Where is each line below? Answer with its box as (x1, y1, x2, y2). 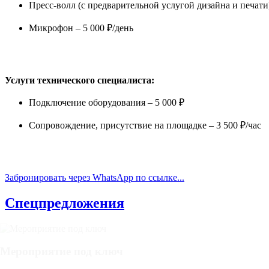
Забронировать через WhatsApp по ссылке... (5, 172, 184, 183)
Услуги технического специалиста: (5, 74, 154, 85)
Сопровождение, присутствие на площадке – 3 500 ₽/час (29, 119, 261, 130)
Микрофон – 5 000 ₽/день (29, 22, 133, 33)
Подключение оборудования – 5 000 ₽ (29, 97, 184, 107)
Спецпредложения (5, 195, 124, 211)
